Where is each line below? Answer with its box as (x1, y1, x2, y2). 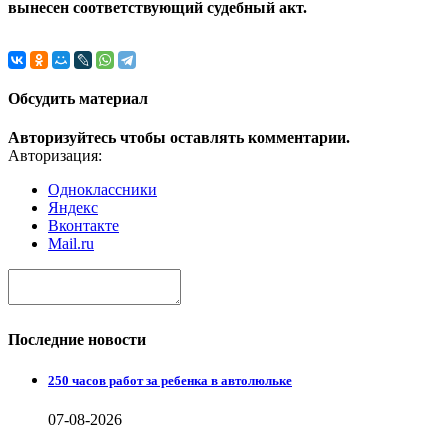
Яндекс (48, 199, 98, 217)
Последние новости (8, 330, 146, 348)
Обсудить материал (8, 90, 148, 108)
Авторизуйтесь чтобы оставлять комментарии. (8, 129, 350, 147)
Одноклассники (48, 181, 157, 199)
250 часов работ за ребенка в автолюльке (48, 372, 292, 388)
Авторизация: (8, 147, 102, 165)
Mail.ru (48, 235, 94, 253)
